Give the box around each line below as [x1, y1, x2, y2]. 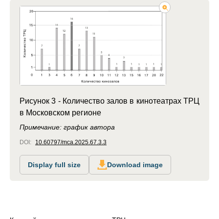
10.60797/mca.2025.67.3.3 [35, 138, 107, 146]
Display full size [28, 160, 81, 169]
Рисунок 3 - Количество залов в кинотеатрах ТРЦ [20, 96, 199, 105]
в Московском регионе [20, 108, 101, 117]
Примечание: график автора [20, 123, 115, 131]
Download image [107, 160, 163, 169]
